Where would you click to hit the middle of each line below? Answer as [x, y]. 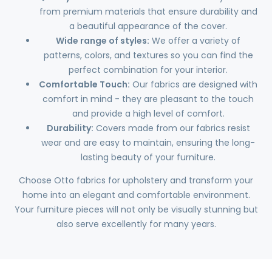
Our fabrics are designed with [194, 84]
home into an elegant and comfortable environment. [136, 195]
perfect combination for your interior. [148, 70]
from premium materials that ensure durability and [148, 11]
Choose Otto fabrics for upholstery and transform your [136, 180]
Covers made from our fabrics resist [172, 128]
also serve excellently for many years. [136, 224]
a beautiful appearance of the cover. [148, 26]
